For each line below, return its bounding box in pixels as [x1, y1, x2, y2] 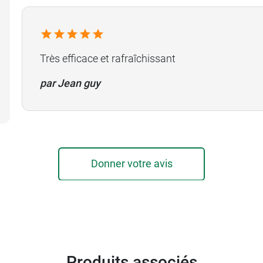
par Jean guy [40, 76, 100, 89]
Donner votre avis [90, 157, 173, 170]
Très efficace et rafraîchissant [40, 52, 176, 65]
